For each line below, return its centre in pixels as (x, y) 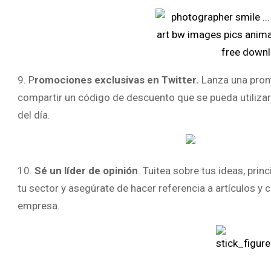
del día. (34, 115)
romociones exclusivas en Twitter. (117, 80)
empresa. (39, 206)
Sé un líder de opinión (86, 171)
